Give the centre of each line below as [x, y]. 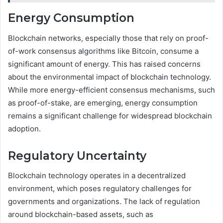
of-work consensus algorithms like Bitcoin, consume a [103, 51]
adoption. [24, 128]
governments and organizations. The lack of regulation [104, 202]
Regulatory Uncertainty [77, 156]
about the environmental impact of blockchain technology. [110, 77]
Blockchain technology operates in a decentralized [97, 176]
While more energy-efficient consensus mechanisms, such [111, 90]
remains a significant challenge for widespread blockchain [110, 115]
